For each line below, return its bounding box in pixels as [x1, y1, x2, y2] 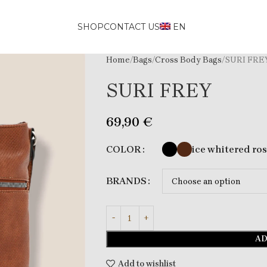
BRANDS [105, 175, 147, 187]
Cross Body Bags [154, 55, 222, 65]
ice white [191, 143, 234, 155]
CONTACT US [104, 21, 160, 32]
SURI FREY [105, 79, 212, 103]
